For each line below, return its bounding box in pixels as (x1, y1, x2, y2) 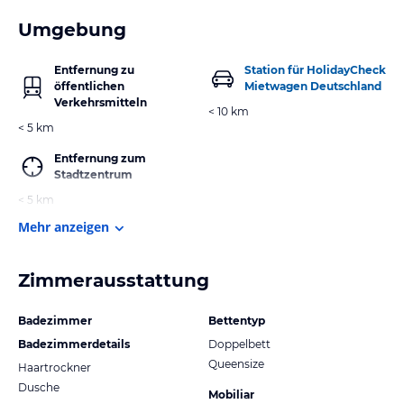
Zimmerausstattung (18, 269, 209, 291)
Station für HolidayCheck (244, 62, 386, 77)
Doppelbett (208, 336, 271, 351)
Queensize (208, 356, 264, 371)
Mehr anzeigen (18, 217, 109, 235)
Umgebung (18, 18, 126, 41)
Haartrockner (18, 360, 91, 374)
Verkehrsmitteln (54, 95, 147, 109)
